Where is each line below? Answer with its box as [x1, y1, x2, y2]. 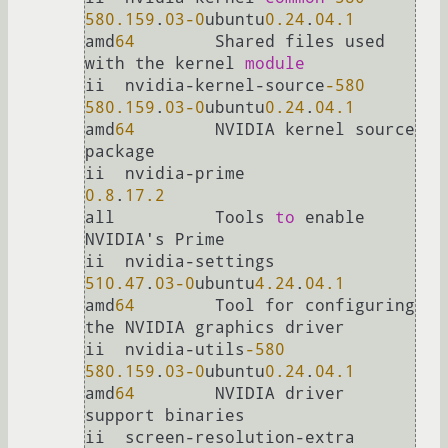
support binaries [85, 406, 245, 426]
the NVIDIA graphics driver [85, 318, 345, 338]
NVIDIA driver [135, 384, 345, 404]
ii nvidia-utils [85, 340, 245, 360]
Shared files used [135, 32, 385, 52]
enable [295, 208, 365, 228]
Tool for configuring [135, 296, 415, 316]
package [85, 142, 155, 162]
